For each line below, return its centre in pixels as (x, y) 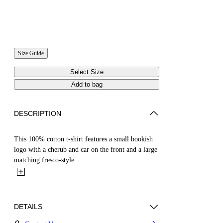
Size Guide (31, 53)
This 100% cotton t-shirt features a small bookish (83, 139)
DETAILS (28, 206)
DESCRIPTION (38, 113)
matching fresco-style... (47, 160)
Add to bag (87, 84)
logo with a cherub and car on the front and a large (86, 149)
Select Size (87, 72)
